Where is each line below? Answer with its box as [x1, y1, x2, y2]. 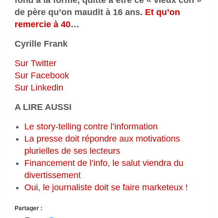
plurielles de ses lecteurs [24, 146, 120, 156]
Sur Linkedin [15, 83, 63, 93]
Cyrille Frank [15, 39, 68, 49]
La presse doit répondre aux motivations [24, 134, 180, 144]
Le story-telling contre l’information [24, 122, 158, 132]
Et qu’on [145, 7, 180, 18]
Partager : [15, 205, 42, 212]
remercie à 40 [15, 19, 71, 30]
